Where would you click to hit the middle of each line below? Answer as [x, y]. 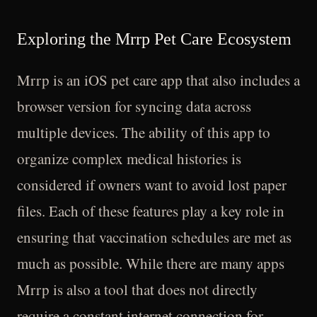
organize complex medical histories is [129, 158]
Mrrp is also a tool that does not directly [137, 289]
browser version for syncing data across [134, 106]
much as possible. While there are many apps [151, 263]
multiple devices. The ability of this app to [144, 132]
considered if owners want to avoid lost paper [152, 185]
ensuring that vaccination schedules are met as [154, 237]
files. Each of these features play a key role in [151, 211]
